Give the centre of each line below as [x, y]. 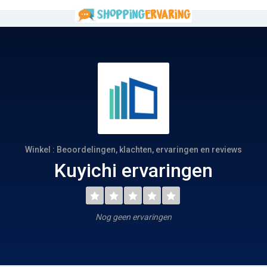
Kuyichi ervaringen [133, 170]
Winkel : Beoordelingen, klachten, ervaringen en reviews [133, 150]
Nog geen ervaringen [133, 217]
